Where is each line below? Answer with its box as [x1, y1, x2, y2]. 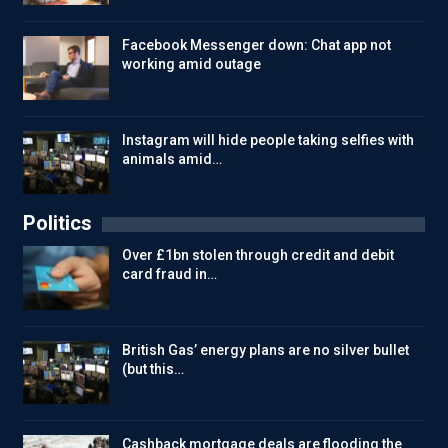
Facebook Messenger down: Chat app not [122, 37, 391, 54]
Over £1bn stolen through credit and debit [122, 247, 394, 264]
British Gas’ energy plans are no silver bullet [122, 341, 409, 358]
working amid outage [122, 56, 261, 73]
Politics [23, 211, 92, 236]
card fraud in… [122, 266, 217, 283]
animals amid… [122, 150, 222, 167]
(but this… [122, 360, 184, 377]
